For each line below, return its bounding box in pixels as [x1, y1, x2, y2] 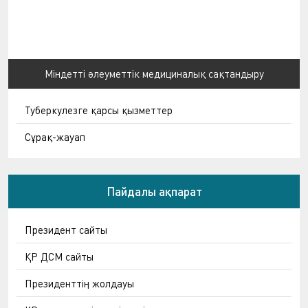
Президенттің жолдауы [25, 277, 134, 289]
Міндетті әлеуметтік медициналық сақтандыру [44, 67, 264, 80]
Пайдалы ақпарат [106, 184, 202, 199]
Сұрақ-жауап [25, 131, 85, 143]
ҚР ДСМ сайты [25, 250, 93, 263]
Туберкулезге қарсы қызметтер [25, 104, 173, 116]
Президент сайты [25, 223, 107, 236]
